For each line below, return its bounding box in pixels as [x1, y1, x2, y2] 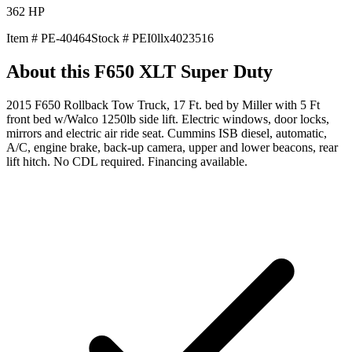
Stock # [91, 31, 132, 45]
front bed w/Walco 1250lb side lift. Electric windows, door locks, [6, 112, 329, 126]
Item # [6, 31, 41, 45]
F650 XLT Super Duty [94, 60, 273, 82]
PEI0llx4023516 [132, 31, 214, 45]
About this [6, 60, 94, 82]
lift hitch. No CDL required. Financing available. [6, 154, 247, 168]
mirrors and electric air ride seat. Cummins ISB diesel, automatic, [6, 126, 327, 140]
